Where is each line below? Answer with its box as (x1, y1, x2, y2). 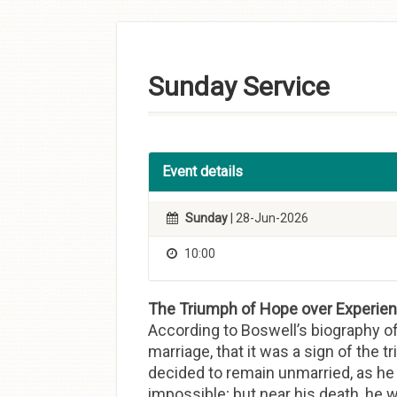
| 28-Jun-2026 (228, 211, 308, 225)
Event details (162, 163, 243, 180)
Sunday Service (148, 71, 330, 102)
